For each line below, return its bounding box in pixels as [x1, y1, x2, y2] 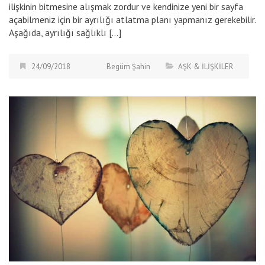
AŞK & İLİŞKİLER [178, 62, 233, 72]
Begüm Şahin [106, 62, 150, 72]
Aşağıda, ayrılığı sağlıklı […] [9, 27, 121, 39]
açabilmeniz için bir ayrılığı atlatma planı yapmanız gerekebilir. [9, 14, 256, 26]
